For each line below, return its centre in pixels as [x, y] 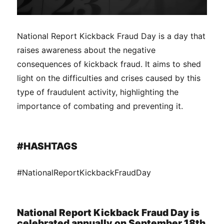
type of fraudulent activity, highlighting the [98, 92]
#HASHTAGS [47, 146]
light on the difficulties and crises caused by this [109, 78]
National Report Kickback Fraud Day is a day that [111, 36]
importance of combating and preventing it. [100, 106]
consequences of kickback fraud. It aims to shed [109, 64]
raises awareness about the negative [86, 50]
